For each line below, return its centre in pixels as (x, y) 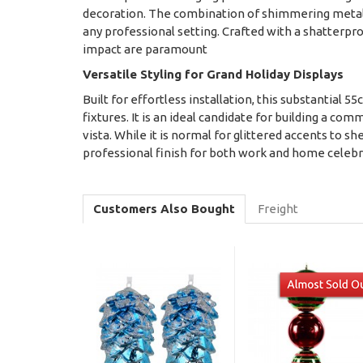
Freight (278, 209)
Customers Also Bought (164, 209)
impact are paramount (145, 49)
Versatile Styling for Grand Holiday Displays (213, 75)
